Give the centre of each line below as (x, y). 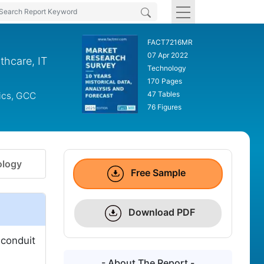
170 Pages (164, 81)
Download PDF (161, 212)
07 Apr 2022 (167, 55)
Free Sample (157, 173)
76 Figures (164, 107)
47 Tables (163, 94)
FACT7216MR (170, 42)
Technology (166, 68)
